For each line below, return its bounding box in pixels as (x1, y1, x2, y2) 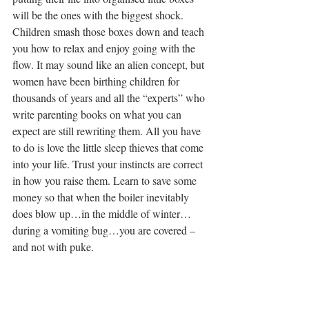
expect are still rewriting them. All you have (12, 123, 203, 139)
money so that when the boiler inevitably (12, 190, 192, 205)
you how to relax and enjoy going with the (12, 41, 198, 56)
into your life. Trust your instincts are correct (12, 157, 206, 172)
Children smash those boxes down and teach (12, 24, 207, 39)
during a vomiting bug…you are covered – (12, 223, 198, 238)
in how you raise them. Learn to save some (12, 173, 199, 188)
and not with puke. (12, 239, 94, 255)
